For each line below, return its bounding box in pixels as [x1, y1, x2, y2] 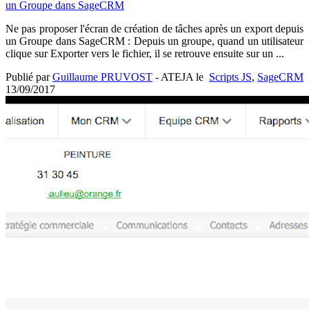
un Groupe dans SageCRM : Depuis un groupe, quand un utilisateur [6, 34, 303, 47]
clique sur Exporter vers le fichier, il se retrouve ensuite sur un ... [6, 47, 284, 59]
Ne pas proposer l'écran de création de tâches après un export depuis [6, 22, 303, 34]
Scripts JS [209, 70, 252, 83]
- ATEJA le [152, 70, 203, 83]
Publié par [6, 70, 52, 83]
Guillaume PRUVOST [52, 70, 152, 83]
